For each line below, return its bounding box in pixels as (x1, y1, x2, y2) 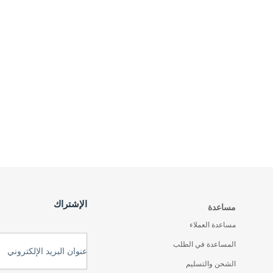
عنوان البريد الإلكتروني (7, 246, 87, 257)
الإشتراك (53, 198, 87, 209)
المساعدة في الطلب (173, 239, 236, 249)
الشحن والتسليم (186, 259, 236, 268)
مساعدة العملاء (190, 220, 236, 229)
